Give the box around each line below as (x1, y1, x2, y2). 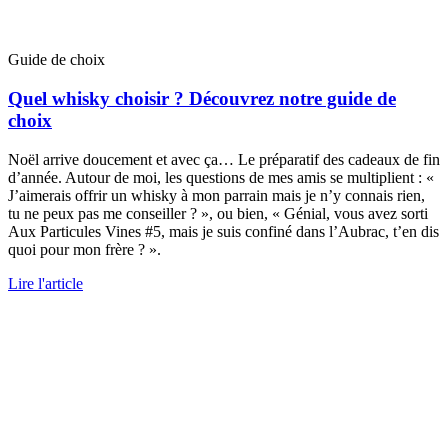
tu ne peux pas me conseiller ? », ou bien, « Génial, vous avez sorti (8, 204, 428, 222)
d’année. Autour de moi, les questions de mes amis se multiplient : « (8, 168, 434, 186)
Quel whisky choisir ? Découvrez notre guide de (8, 88, 396, 109)
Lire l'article (8, 274, 83, 292)
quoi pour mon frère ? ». (8, 240, 161, 258)
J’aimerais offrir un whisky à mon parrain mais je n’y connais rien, (8, 186, 425, 204)
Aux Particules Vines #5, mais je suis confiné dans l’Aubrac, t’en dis (8, 222, 439, 240)
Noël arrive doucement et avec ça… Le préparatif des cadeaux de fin (8, 150, 440, 168)
